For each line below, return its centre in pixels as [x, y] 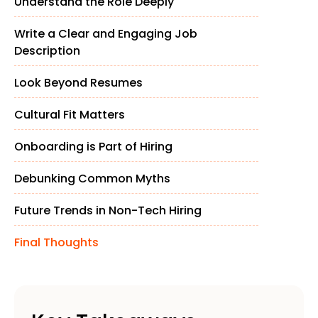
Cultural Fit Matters [70, 115]
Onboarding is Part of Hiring [93, 147]
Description [47, 51]
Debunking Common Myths [92, 179]
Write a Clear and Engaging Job [106, 34]
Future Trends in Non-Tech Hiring [108, 210]
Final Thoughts [56, 242]
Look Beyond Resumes [78, 83]
